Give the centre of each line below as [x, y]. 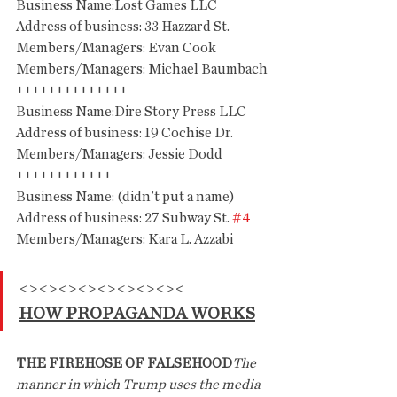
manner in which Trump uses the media [140, 385]
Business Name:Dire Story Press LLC [131, 112]
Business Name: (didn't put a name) [125, 197]
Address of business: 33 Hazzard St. [123, 27]
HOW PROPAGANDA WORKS [137, 314]
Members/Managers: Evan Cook [116, 48]
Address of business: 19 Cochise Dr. [125, 133]
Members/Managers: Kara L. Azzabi [125, 239]
